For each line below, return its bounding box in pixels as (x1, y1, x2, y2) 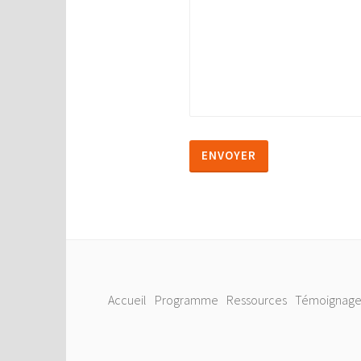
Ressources (226, 292, 288, 309)
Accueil (108, 292, 147, 309)
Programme (155, 292, 219, 309)
